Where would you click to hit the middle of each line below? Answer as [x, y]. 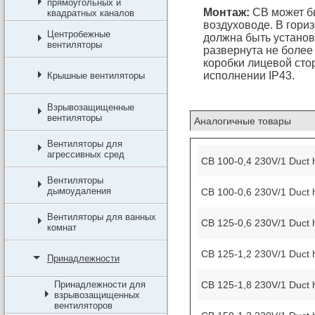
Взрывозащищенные [90, 107]
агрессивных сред [85, 154]
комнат [62, 227]
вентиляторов [83, 306]
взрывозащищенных [97, 295]
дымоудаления [79, 191]
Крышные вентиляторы [96, 76]
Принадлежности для [99, 284]
